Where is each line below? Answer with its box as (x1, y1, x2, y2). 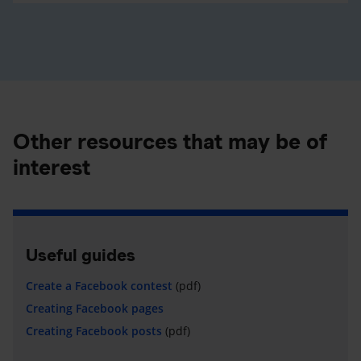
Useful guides (26, 244, 135, 265)
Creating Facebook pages (26, 300, 164, 316)
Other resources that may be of (13, 128, 327, 154)
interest (13, 154, 90, 180)
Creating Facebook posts (26, 322, 162, 338)
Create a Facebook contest (26, 277, 172, 293)
